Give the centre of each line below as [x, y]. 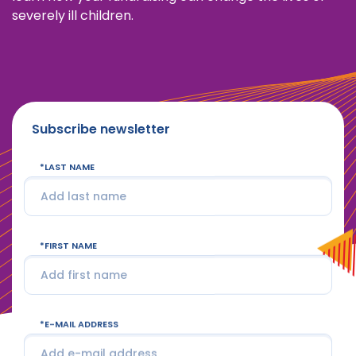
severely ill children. [73, 15]
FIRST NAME [71, 245]
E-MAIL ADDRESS [81, 324]
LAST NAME [70, 166]
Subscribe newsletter [101, 129]
